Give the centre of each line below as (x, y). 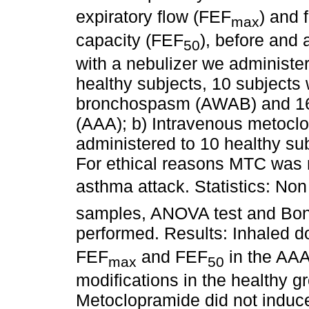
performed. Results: (152, 233)
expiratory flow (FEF (153, 17)
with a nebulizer (137, 64)
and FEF (172, 257)
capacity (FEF (130, 40)
